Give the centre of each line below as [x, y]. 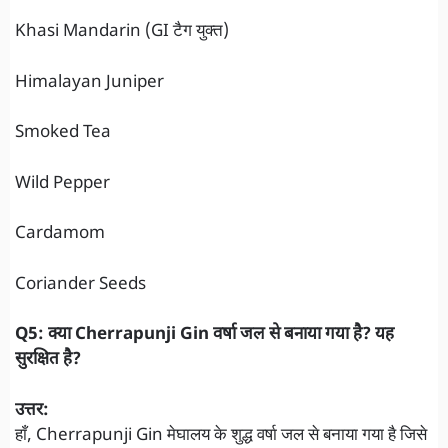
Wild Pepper [62, 183]
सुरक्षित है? [48, 360]
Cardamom [60, 234]
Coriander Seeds [80, 284]
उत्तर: [32, 410]
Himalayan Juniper [89, 82]
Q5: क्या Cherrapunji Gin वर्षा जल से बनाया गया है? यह [204, 335]
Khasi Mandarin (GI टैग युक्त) [122, 32]
